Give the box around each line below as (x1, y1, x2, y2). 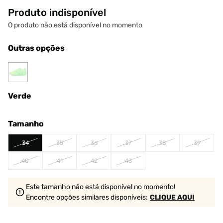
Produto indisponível (8, 6, 106, 18)
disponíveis (109, 193, 146, 202)
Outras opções (8, 43, 65, 53)
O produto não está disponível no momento (8, 21, 142, 29)
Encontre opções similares (26, 193, 109, 202)
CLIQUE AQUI (150, 193, 195, 202)
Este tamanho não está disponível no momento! (26, 183, 175, 191)
